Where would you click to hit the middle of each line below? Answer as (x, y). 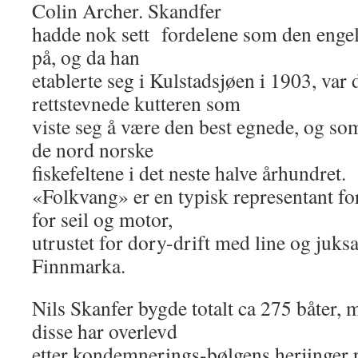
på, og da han (86, 57)
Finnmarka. (79, 265)
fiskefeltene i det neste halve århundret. (189, 173)
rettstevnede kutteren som (136, 103)
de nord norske (93, 149)
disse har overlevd (105, 331)
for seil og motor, (102, 219)
